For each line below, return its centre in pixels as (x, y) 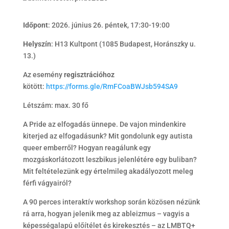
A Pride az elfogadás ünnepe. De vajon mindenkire (104, 124)
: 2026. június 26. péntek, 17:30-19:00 (109, 25)
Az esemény (43, 75)
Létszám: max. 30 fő (55, 105)
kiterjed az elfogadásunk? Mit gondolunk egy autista (108, 136)
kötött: (34, 86)
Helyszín (37, 44)
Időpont (35, 25)
